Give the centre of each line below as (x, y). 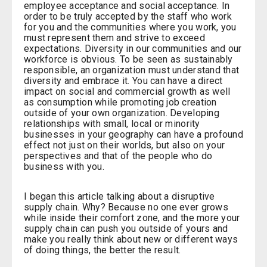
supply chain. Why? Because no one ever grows (126, 207)
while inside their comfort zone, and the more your (132, 218)
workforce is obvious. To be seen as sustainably (128, 60)
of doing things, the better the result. (104, 250)
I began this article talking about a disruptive (119, 197)
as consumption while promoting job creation (120, 103)
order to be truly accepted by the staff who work (128, 17)
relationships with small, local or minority (112, 124)
